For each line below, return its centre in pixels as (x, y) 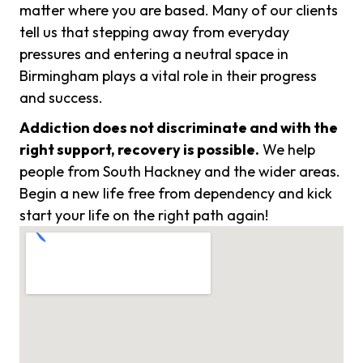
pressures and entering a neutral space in (154, 54)
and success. (61, 98)
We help (287, 150)
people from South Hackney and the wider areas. (180, 172)
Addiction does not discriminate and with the (179, 128)
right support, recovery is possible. (139, 150)
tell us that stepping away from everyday (154, 32)
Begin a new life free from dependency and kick (176, 194)
